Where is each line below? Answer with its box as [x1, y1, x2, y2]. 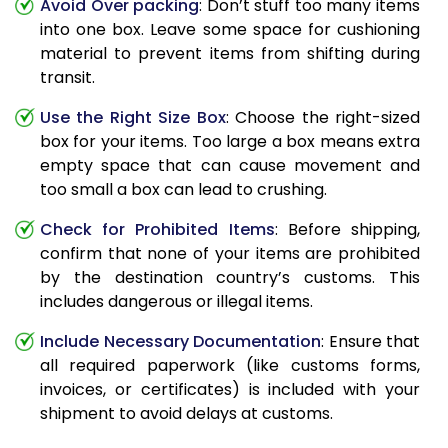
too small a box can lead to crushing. [40, 178, 327, 202]
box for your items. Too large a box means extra [40, 130, 420, 154]
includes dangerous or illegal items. [40, 290, 313, 314]
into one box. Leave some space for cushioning [40, 18, 420, 42]
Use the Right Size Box [40, 106, 226, 130]
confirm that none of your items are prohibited [40, 242, 420, 266]
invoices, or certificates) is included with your [40, 378, 420, 402]
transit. [40, 66, 95, 90]
